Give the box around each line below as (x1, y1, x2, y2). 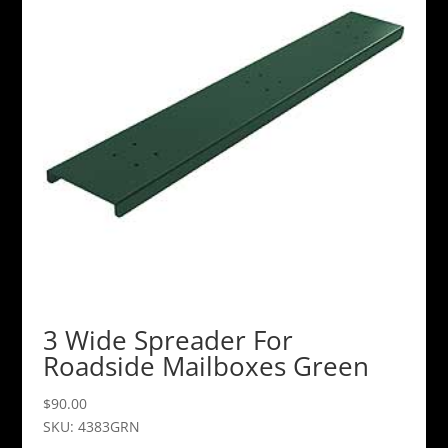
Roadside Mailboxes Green (42, 347, 369, 384)
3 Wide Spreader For (42, 321, 293, 358)
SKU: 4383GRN (42, 416, 140, 436)
